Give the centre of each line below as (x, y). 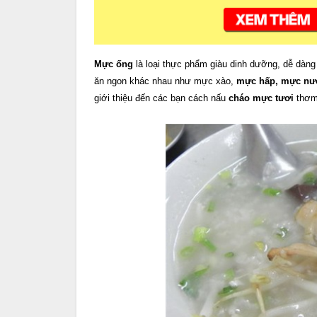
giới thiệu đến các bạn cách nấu (161, 98)
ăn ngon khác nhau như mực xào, (164, 81)
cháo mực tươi (261, 98)
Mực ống (114, 64)
